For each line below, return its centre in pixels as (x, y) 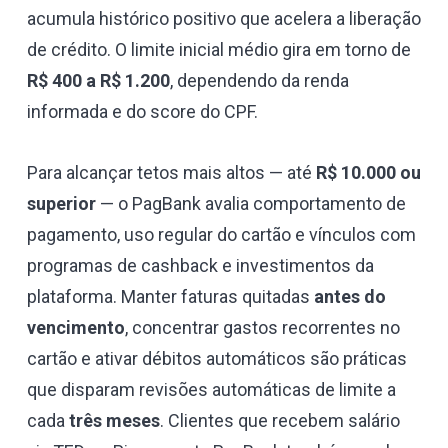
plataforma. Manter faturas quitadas (170, 296)
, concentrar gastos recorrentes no (262, 327)
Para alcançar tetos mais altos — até (171, 172)
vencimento (76, 327)
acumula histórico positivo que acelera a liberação (224, 18)
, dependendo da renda (259, 80)
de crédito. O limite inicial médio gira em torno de (219, 49)
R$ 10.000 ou (368, 172)
